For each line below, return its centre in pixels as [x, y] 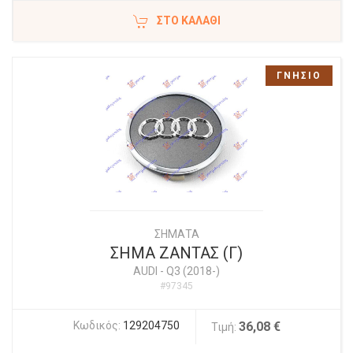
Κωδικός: [98, 325]
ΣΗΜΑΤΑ [176, 234]
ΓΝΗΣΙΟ [299, 76]
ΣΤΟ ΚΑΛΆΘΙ [189, 20]
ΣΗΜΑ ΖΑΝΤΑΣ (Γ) [176, 253]
